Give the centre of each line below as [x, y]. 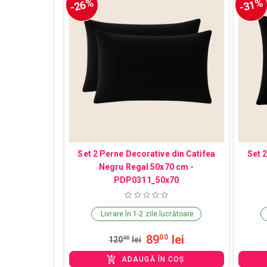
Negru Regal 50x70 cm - [147, 167]
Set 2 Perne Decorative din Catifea [146, 153]
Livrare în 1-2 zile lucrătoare [148, 214]
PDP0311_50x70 [146, 180]
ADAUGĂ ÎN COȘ [153, 260]
